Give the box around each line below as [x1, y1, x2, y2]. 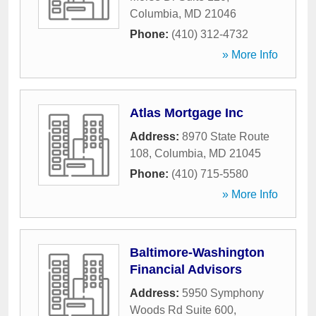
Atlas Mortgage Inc [130, 106, 243, 120]
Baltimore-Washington [130, 245, 265, 260]
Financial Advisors [130, 262, 242, 276]
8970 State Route [182, 130, 269, 142]
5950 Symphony [182, 287, 264, 299]
